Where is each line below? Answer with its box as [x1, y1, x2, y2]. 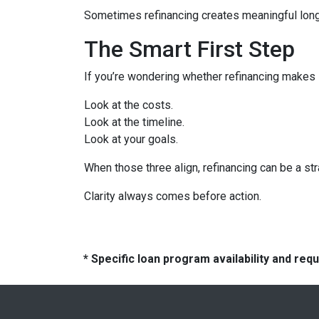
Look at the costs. [84, 98, 173, 113]
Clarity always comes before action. [84, 189, 261, 204]
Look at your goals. [84, 132, 178, 147]
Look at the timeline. [84, 115, 184, 130]
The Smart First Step [84, 36, 295, 63]
